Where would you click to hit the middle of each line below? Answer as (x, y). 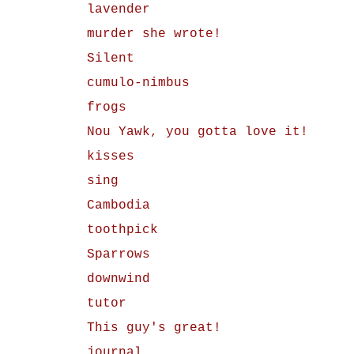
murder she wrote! (154, 34)
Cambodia (118, 205)
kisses (110, 156)
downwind (118, 279)
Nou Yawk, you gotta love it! (197, 132)
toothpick (122, 230)
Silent (110, 58)
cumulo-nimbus (138, 83)
